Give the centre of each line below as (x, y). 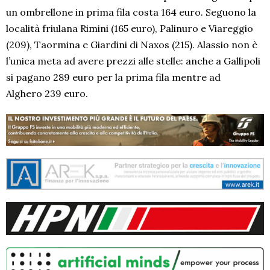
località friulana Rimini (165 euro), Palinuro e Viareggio (130, 29)
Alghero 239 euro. (47, 94)
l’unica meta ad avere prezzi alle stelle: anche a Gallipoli (133, 61)
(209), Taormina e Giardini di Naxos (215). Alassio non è (132, 45)
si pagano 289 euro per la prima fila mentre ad (113, 77)
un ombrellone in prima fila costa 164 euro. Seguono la (131, 12)
